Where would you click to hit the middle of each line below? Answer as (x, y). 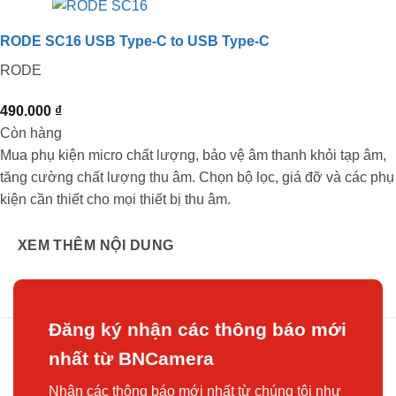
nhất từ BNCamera (131, 358)
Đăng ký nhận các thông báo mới (198, 329)
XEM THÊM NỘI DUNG (95, 246)
